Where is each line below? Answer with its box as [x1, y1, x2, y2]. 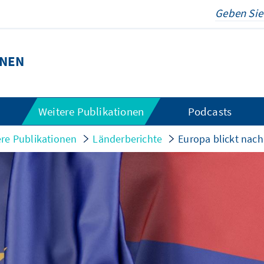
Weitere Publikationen [38, 104, 144, 118]
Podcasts [187, 104, 232, 118]
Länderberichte [93, 132, 163, 146]
